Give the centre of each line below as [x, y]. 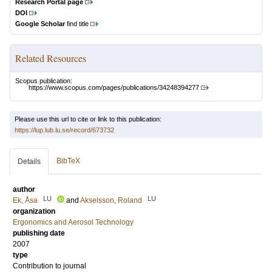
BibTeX [68, 161]
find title [77, 24]
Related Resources [51, 58]
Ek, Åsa [25, 201]
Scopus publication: [44, 81]
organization [34, 212]
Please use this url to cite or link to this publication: [88, 119]
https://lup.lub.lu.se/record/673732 [64, 130]
